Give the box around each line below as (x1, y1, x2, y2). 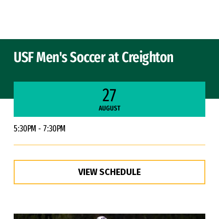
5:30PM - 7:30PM (14, 123, 66, 134)
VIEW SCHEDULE (78, 167, 141, 177)
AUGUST (99, 104, 120, 112)
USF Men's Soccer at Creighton (14, 48, 174, 66)
